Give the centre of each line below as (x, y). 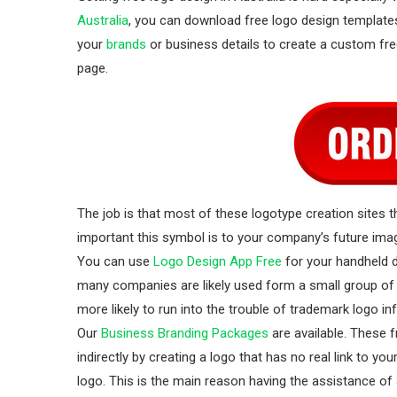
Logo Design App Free (218, 261)
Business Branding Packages (185, 333)
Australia (103, 20)
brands (126, 44)
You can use (115, 261)
